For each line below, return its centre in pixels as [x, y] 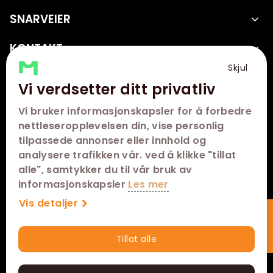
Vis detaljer [49, 203]
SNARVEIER [40, 19]
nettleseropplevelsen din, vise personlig [121, 126]
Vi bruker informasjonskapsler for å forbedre [135, 111]
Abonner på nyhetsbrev [66, 237]
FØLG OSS [38, 79]
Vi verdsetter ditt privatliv [117, 89]
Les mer [148, 184]
